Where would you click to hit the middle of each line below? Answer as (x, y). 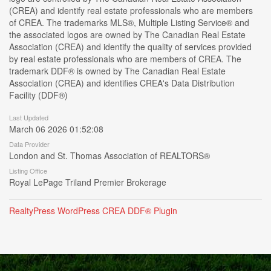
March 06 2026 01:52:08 (56, 129)
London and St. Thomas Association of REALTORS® (109, 155)
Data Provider (29, 144)
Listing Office (28, 171)
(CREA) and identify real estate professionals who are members (131, 10)
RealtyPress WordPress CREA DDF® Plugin (93, 211)
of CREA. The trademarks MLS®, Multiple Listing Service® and (129, 22)
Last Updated (29, 117)
